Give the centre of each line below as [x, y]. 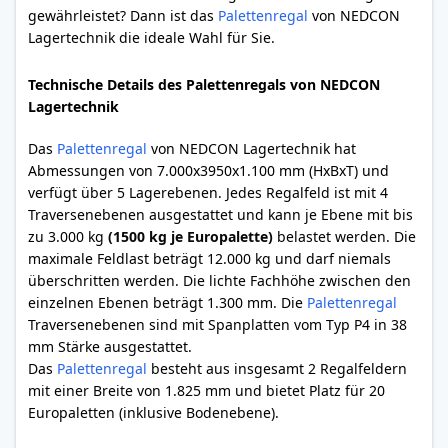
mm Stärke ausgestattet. [110, 346]
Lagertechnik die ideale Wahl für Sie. [151, 37]
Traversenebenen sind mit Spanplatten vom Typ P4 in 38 [217, 324]
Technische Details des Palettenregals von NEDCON [204, 84]
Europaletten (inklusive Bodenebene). [153, 412]
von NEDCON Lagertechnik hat [251, 148]
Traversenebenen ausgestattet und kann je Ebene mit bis [220, 214]
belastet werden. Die [344, 236]
